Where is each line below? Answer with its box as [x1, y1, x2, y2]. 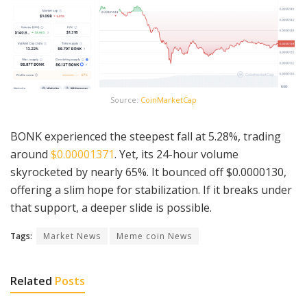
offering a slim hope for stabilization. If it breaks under [10, 182, 292, 197]
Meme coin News [116, 230, 192, 242]
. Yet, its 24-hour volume [114, 146, 238, 162]
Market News [43, 230, 101, 242]
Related [10, 273, 52, 288]
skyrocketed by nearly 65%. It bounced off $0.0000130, [10, 164, 286, 180]
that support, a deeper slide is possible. [10, 199, 212, 215]
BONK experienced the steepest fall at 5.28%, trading [10, 128, 281, 144]
